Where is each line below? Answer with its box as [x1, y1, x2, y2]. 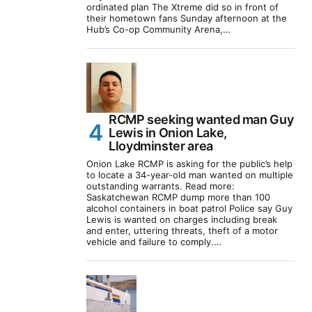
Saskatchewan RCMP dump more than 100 [86, 192, 270, 203]
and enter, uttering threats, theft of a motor [86, 225, 278, 237]
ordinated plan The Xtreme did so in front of [86, 1, 279, 13]
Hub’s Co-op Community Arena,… [86, 24, 231, 36]
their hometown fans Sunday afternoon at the [86, 13, 287, 24]
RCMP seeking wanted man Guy [109, 112, 294, 127]
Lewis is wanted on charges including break [86, 214, 277, 226]
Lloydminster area [109, 139, 213, 154]
